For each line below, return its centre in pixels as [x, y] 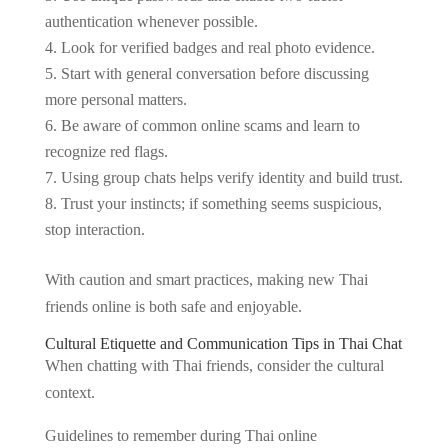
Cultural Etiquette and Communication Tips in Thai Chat [223, 343]
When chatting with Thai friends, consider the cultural [214, 365]
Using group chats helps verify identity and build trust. [231, 177]
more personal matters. [115, 99]
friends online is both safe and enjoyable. [173, 306]
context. [69, 392]
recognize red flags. [106, 151]
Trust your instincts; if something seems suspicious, [221, 203]
